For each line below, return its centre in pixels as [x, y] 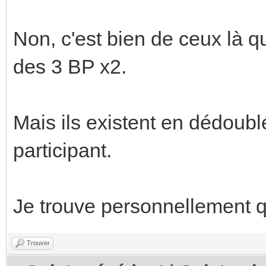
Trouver [38, 243]
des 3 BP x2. [70, 66]
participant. [62, 150]
